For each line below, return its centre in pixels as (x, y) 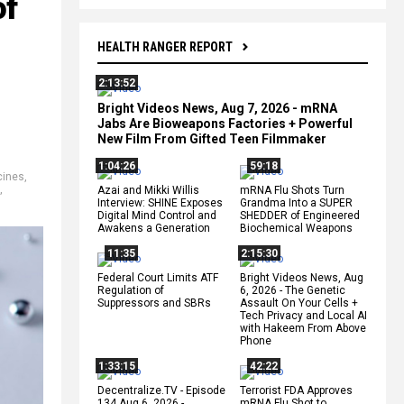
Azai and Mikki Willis (148, 190)
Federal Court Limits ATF (158, 277)
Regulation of (131, 290)
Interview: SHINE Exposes (160, 202)
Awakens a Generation (154, 228)
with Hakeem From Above (303, 328)
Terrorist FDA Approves (296, 390)
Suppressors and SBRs (154, 303)
